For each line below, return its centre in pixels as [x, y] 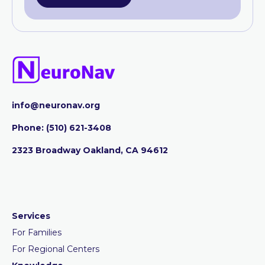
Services [31, 216]
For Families [37, 232]
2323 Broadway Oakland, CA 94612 [90, 150]
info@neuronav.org [56, 105]
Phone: [29, 127]
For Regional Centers [56, 249]
